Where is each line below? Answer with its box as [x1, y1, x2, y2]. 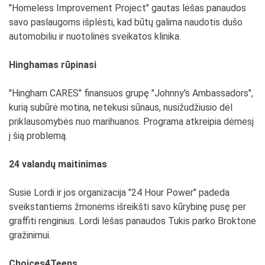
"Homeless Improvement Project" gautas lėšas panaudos [9, 2, 246, 14]
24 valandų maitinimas [9, 158, 107, 170]
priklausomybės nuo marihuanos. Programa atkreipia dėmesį [9, 115, 254, 127]
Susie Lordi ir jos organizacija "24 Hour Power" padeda [9, 186, 230, 198]
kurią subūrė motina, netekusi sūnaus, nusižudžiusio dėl [9, 101, 232, 113]
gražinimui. [9, 229, 51, 241]
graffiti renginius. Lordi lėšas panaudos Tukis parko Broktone [9, 215, 256, 227]
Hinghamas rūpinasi [9, 59, 96, 70]
